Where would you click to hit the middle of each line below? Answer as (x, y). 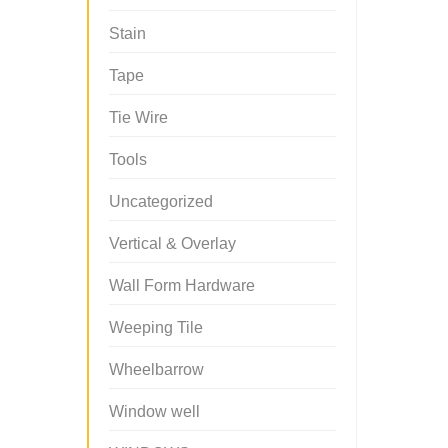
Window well (154, 411)
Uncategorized (161, 201)
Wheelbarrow (156, 369)
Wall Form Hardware (182, 285)
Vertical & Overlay (172, 243)
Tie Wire (138, 117)
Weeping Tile (156, 327)
